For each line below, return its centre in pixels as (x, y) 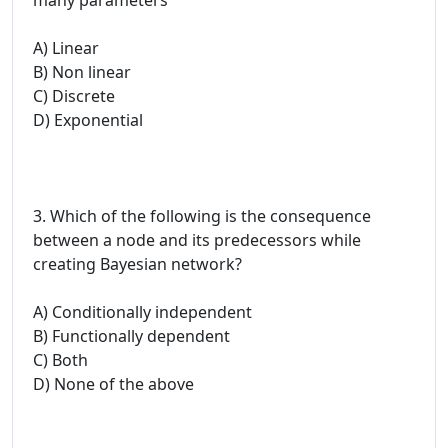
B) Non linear (82, 71)
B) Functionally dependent (131, 335)
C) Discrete (74, 95)
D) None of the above (113, 383)
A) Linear (66, 47)
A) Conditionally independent (142, 311)
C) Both (60, 359)
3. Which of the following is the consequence (202, 215)
